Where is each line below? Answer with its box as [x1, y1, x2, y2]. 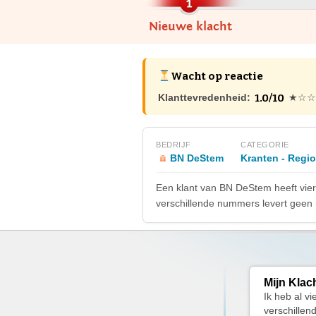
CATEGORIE [241, 140, 289, 149]
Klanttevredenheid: [158, 92, 250, 103]
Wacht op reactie [171, 70, 264, 83]
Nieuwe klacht [148, 19, 232, 34]
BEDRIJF [156, 140, 191, 149]
